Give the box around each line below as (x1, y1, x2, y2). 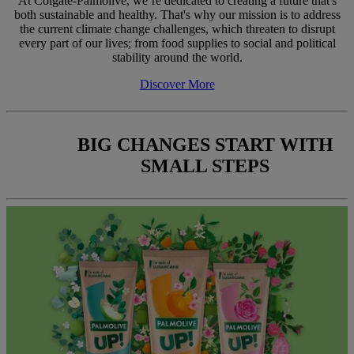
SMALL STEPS (141, 155, 270, 176)
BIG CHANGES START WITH (77, 134, 333, 155)
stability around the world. (111, 50, 243, 64)
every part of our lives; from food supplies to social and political (18, 36, 336, 50)
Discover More (139, 77, 215, 91)
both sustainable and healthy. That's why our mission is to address (13, 7, 341, 21)
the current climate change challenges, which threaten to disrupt (19, 21, 335, 36)
